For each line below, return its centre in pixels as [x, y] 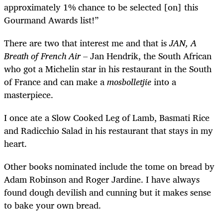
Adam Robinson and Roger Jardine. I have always [102, 179]
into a [164, 81]
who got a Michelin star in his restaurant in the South [108, 68]
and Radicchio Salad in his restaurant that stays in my [109, 130]
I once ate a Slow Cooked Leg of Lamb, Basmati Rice [107, 117]
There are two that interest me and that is [87, 43]
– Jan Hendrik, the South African [146, 56]
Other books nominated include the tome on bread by [109, 167]
